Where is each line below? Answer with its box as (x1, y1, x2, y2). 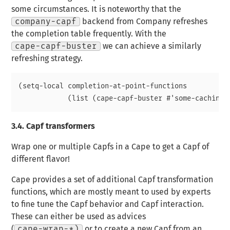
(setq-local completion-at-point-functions (18, 83, 187, 90)
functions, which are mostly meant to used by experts (11, 188, 211, 197)
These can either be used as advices (11, 213, 146, 221)
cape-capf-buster (15, 42, 98, 51)
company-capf (15, 17, 77, 26)
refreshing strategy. (11, 54, 83, 63)
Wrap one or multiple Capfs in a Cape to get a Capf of (11, 143, 209, 151)
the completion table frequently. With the (11, 30, 167, 39)
